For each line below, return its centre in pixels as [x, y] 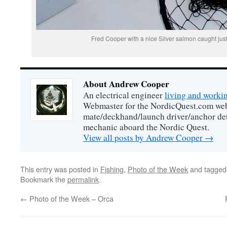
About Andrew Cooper [126, 84]
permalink [83, 179]
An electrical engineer [124, 95]
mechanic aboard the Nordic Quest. [146, 127]
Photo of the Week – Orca [70, 198]
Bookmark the [44, 179]
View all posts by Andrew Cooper [144, 138]
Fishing [112, 169]
